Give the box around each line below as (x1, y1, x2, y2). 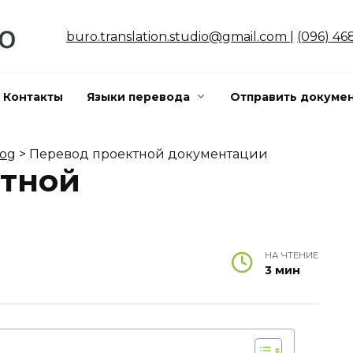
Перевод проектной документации (29, 147, 268, 162)
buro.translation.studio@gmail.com (66, 28, 291, 44)
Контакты (3, 90, 63, 104)
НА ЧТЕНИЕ (265, 250, 318, 261)
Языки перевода (87, 90, 190, 104)
